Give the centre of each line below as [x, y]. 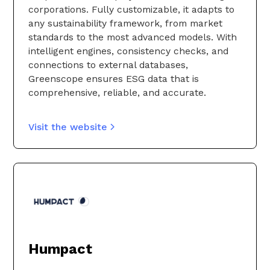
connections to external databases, [108, 65]
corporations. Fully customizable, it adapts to [131, 10]
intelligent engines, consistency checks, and [128, 51]
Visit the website [68, 127]
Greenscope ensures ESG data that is [114, 79]
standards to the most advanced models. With [133, 37]
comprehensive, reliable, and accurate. [117, 93]
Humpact [60, 249]
